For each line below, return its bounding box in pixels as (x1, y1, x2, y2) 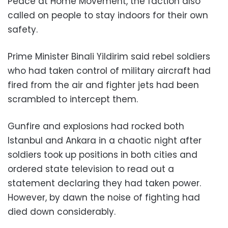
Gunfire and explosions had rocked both (8, 120, 184, 132)
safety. (8, 23, 38, 36)
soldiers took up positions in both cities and (8, 148, 197, 161)
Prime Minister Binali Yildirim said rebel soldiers (8, 50, 210, 63)
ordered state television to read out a (8, 162, 174, 175)
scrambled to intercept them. (8, 93, 138, 105)
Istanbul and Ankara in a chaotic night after (8, 134, 202, 147)
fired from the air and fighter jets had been (8, 78, 199, 91)
